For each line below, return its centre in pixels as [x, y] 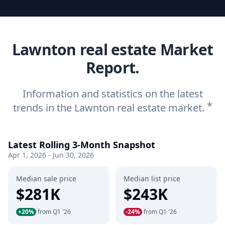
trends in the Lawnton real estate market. [110, 108]
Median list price [152, 179]
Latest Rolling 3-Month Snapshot [82, 145]
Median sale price [46, 179]
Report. [113, 68]
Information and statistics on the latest [113, 94]
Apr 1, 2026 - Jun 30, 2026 [51, 155]
